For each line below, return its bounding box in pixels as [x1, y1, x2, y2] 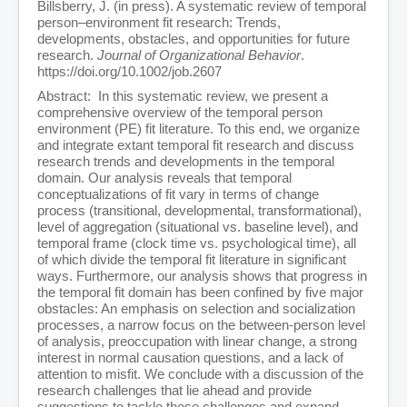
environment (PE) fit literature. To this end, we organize [37, 121, 360, 137]
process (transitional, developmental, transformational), [37, 203, 362, 219]
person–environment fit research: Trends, [37, 15, 281, 31]
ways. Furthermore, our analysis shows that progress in [37, 268, 367, 284]
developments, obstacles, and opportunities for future [37, 31, 350, 47]
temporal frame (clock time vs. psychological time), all [37, 235, 356, 252]
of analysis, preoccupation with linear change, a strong [37, 333, 357, 350]
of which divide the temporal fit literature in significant [37, 252, 346, 268]
